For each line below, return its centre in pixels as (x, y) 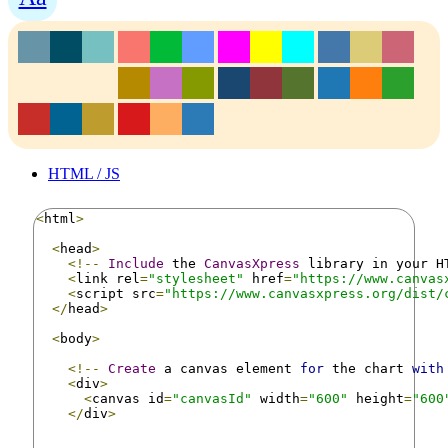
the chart (368, 368)
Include (136, 263)
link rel (108, 278)
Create (132, 368)
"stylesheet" (196, 278)
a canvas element (228, 368)
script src (116, 293)
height (376, 398)
